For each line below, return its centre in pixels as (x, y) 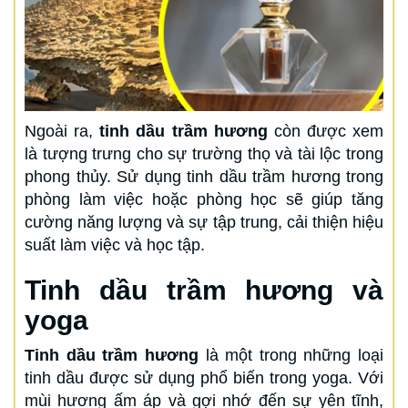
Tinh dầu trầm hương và (204, 291)
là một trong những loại (291, 356)
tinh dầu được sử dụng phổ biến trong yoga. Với (204, 378)
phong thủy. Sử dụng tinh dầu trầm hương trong (204, 177)
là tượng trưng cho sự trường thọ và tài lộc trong (204, 154)
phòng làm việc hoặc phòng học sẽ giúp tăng (204, 200)
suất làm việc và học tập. (115, 245)
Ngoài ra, (62, 132)
